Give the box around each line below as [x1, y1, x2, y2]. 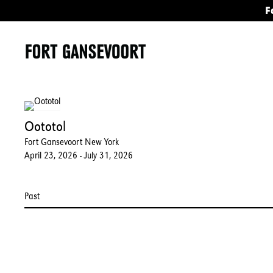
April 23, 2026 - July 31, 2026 [24, 149, 133, 161]
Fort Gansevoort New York [24, 136, 119, 147]
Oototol [24, 118, 66, 135]
